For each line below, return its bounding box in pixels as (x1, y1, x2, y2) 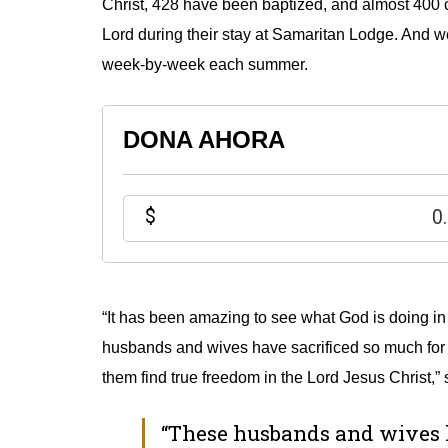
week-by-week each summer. (102, 56, 308, 73)
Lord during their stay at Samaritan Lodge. (102, 26, 398, 43)
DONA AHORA (123, 126, 285, 153)
